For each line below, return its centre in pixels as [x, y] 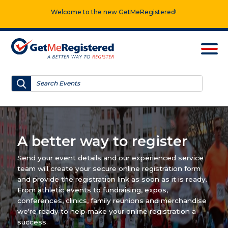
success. [32, 222]
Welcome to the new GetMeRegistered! [114, 12]
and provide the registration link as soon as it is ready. [112, 179]
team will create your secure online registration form [109, 169]
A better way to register [102, 141]
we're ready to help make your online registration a [106, 211]
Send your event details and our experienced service [110, 158]
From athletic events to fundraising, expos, [92, 190]
